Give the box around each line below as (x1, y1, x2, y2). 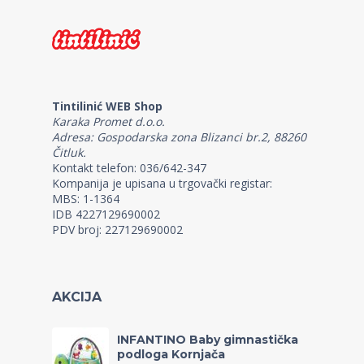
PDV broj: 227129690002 (52, 222, 183, 237)
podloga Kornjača (117, 347, 225, 362)
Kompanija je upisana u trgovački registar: (52, 175, 272, 191)
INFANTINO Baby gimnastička (117, 332, 298, 347)
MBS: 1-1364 (52, 191, 119, 206)
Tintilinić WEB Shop (52, 98, 162, 114)
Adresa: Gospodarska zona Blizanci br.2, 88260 (52, 129, 306, 145)
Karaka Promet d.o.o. (52, 114, 165, 129)
